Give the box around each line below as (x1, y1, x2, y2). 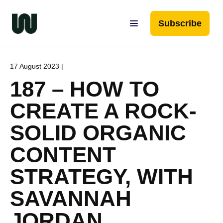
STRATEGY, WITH (10, 164, 193, 189)
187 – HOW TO (10, 77, 159, 101)
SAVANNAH (10, 186, 131, 211)
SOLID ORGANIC (10, 120, 186, 145)
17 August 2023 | (10, 62, 63, 70)
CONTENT (10, 142, 116, 167)
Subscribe (158, 18, 202, 28)
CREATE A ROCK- (10, 99, 197, 123)
